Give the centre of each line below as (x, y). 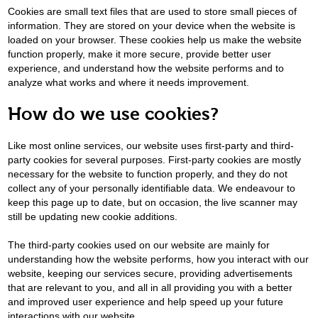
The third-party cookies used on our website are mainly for (139, 245)
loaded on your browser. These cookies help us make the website (155, 40)
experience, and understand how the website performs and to (146, 68)
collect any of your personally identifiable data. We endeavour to (152, 188)
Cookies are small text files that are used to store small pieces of (153, 11)
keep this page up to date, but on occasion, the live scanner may (153, 202)
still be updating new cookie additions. (93, 216)
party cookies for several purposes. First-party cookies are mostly (155, 160)
